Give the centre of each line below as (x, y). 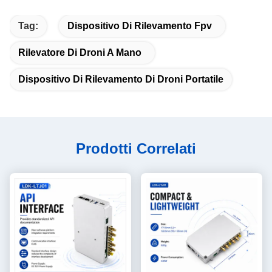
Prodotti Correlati (136, 148)
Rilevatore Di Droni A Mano (80, 52)
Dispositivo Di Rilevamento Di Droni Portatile (121, 79)
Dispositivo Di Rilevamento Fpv (140, 25)
